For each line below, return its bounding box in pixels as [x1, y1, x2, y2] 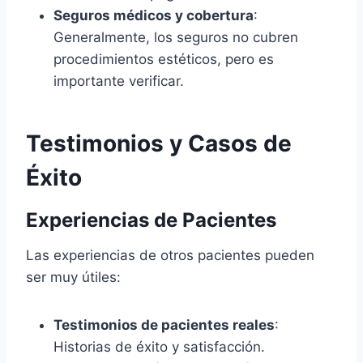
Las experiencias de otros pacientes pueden [26, 247, 314, 264]
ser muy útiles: [26, 269, 121, 286]
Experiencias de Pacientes [26, 208, 276, 233]
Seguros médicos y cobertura [53, 7, 254, 24]
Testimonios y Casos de [26, 130, 292, 158]
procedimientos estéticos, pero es [53, 51, 274, 68]
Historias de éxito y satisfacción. [53, 339, 265, 356]
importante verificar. [53, 73, 184, 90]
